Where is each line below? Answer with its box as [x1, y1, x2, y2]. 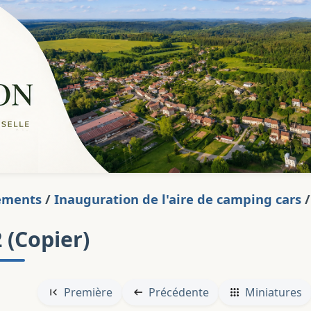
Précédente [148, 285, 209, 300]
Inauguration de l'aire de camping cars [54, 190, 301, 208]
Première [63, 285, 112, 300]
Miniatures [244, 285, 302, 300]
